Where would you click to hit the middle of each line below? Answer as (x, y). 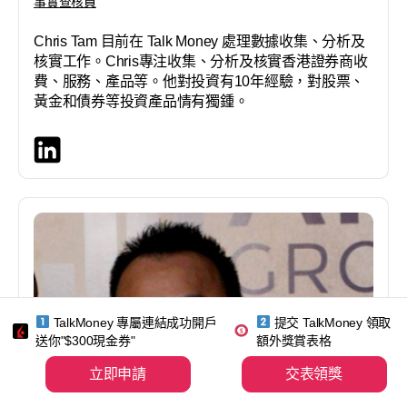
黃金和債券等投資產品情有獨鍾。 (141, 102)
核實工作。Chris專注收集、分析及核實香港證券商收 (201, 62)
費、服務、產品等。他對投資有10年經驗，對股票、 (199, 82)
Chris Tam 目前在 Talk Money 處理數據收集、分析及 (199, 42)
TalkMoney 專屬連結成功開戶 (133, 323)
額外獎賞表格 (294, 341)
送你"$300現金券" (85, 341)
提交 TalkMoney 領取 (331, 323)
